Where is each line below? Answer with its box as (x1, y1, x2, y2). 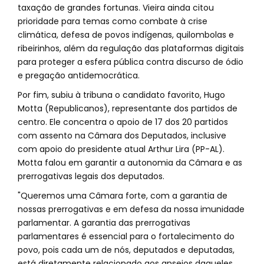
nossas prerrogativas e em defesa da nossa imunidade (18, 203, 245, 215)
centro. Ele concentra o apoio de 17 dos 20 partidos (18, 116, 228, 128)
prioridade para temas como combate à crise (18, 15, 207, 27)
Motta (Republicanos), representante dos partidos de (18, 103, 237, 114)
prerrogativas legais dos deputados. (18, 170, 164, 182)
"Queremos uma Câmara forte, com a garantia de (18, 190, 227, 202)
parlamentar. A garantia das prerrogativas (18, 217, 190, 229)
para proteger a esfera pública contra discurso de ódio (18, 56, 243, 68)
